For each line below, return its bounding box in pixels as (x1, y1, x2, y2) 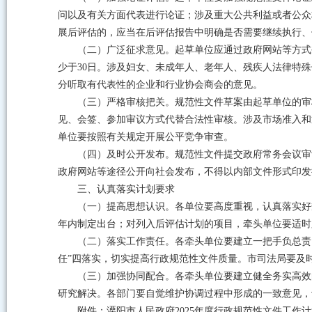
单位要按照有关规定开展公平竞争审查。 (58, 132, 233, 142)
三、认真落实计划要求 (77, 184, 175, 194)
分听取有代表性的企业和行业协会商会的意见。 (58, 79, 263, 90)
